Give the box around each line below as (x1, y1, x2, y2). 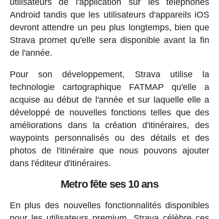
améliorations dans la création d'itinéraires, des (9, 120, 210, 130)
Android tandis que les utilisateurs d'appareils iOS (9, 9, 210, 20)
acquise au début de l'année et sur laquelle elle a (9, 94, 210, 105)
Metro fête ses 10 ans (61, 177, 158, 190)
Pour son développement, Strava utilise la (9, 69, 210, 79)
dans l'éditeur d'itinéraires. (9, 158, 111, 168)
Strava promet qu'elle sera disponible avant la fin (9, 35, 210, 45)
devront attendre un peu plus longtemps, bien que (9, 22, 210, 32)
